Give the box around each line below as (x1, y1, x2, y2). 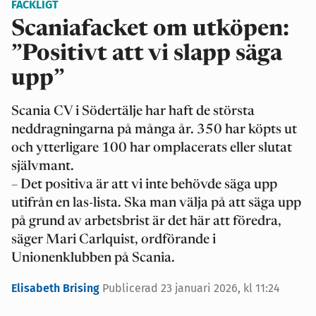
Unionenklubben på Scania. (11, 252, 175, 265)
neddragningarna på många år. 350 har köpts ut (11, 123, 297, 137)
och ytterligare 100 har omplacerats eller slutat (11, 142, 292, 155)
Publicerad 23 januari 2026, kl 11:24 (102, 281, 280, 295)
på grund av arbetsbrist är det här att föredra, (11, 215, 281, 229)
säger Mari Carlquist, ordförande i (11, 233, 216, 247)
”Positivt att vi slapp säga (11, 43, 282, 66)
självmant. (11, 160, 74, 174)
